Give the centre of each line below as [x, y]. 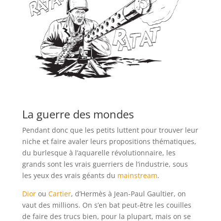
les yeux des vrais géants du [70, 175]
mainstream [137, 175]
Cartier [59, 193]
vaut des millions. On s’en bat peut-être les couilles [107, 205]
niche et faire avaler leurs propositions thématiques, [109, 141]
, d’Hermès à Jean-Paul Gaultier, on [128, 193]
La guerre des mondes [78, 114]
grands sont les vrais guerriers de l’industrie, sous [105, 164]
